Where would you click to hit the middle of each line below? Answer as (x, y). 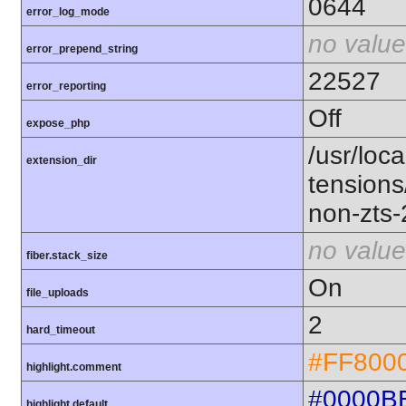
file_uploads (58, 292)
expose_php (58, 123)
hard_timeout (61, 329)
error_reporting (66, 86)
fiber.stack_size (67, 255)
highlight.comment (74, 367)
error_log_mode (68, 11)
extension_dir (62, 160)
